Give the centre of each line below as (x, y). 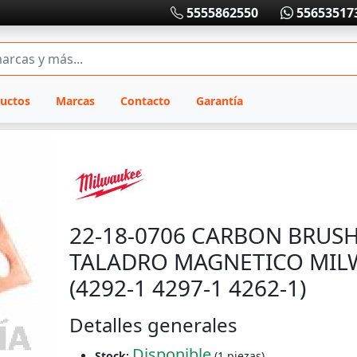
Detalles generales (153, 325)
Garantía (219, 101)
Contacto (145, 101)
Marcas (75, 101)
